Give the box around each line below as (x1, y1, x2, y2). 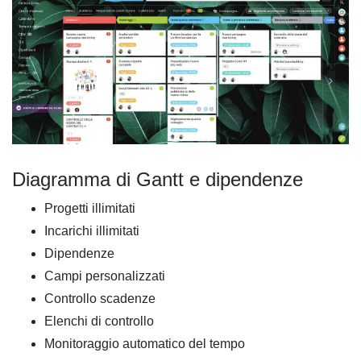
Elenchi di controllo (44, 314, 154, 329)
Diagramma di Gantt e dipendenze (12, 168, 303, 191)
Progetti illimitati (44, 201, 135, 216)
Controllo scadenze (44, 292, 156, 306)
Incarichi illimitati (44, 224, 139, 239)
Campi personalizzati (44, 269, 165, 284)
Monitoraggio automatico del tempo (44, 337, 245, 351)
